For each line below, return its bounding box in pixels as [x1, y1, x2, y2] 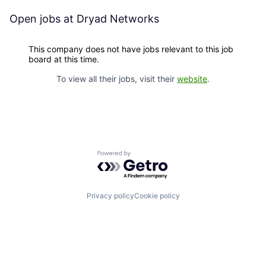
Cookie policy [134, 191, 180, 201]
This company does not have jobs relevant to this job [28, 44, 233, 55]
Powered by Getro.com [97, 150, 201, 162]
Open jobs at [9, 12, 77, 26]
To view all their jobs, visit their [56, 74, 177, 84]
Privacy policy [86, 191, 134, 201]
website [177, 74, 207, 84]
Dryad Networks [77, 12, 159, 26]
